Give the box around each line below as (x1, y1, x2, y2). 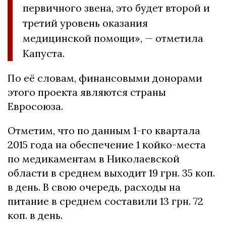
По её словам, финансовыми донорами (8, 72, 202, 85)
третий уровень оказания (23, 17, 148, 30)
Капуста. (23, 47, 65, 60)
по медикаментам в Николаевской (8, 152, 180, 165)
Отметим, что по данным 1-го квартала (8, 124, 200, 137)
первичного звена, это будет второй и (23, 2, 210, 15)
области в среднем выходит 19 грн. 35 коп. (8, 166, 215, 180)
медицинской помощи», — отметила (23, 32, 203, 45)
